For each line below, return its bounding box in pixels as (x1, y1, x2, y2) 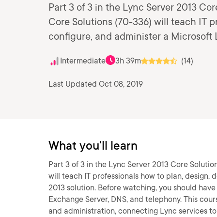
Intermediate (60, 56, 106, 65)
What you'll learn (48, 139, 138, 153)
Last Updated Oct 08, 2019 (48, 79, 143, 89)
